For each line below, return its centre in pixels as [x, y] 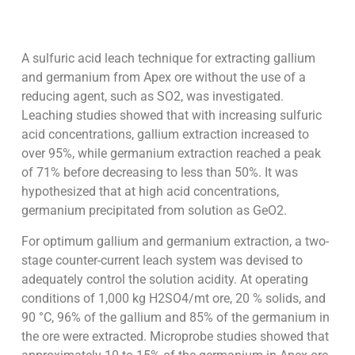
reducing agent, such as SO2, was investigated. [152, 97]
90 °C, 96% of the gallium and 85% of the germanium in [175, 317]
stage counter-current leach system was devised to [162, 260]
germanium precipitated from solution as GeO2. [154, 211]
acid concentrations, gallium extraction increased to [165, 135]
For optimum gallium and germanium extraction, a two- [175, 241]
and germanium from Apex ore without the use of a [163, 78]
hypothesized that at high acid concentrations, [150, 192]
